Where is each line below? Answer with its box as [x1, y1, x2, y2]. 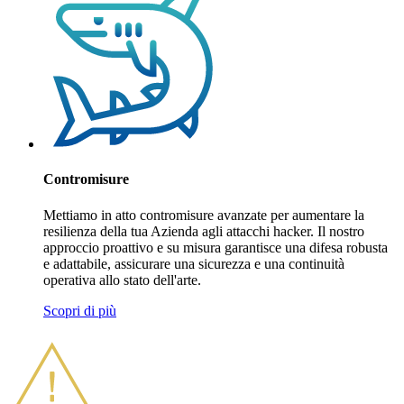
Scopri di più [43, 302, 116, 318]
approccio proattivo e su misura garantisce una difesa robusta [43, 239, 388, 255]
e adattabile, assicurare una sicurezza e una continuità [43, 255, 344, 271]
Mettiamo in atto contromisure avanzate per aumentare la [43, 207, 364, 223]
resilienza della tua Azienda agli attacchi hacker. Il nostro [43, 223, 364, 239]
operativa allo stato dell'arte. [43, 271, 201, 288]
